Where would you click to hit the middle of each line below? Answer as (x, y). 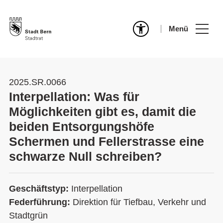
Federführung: (41, 202)
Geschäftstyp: (40, 189)
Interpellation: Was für (74, 97)
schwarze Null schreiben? (85, 156)
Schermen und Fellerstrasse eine (107, 141)
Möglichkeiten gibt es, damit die (103, 111)
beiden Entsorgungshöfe (82, 126)
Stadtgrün (28, 216)
